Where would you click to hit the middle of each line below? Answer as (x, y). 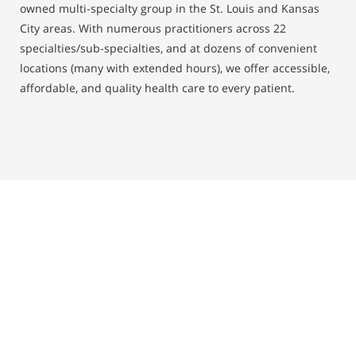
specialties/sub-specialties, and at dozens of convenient (168, 48)
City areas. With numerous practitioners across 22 (153, 29)
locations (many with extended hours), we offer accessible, (174, 68)
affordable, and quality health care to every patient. (157, 88)
